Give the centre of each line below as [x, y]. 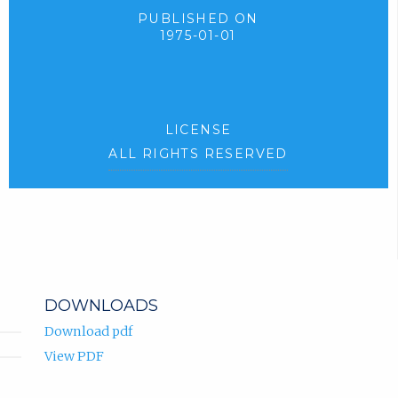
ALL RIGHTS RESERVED [198, 154]
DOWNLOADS [101, 305]
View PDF [74, 356]
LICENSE [198, 130]
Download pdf [88, 331]
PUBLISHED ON [198, 19]
